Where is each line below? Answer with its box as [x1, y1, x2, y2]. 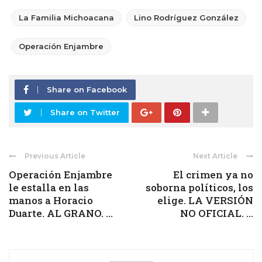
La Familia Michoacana [19, 12, 114, 22]
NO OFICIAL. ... [180, 206, 253, 220]
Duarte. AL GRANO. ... [9, 206, 113, 220]
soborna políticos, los [146, 180, 253, 194]
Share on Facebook [47, 84, 127, 94]
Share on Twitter [50, 107, 120, 117]
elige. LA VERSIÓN [157, 193, 253, 207]
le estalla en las [9, 180, 89, 194]
